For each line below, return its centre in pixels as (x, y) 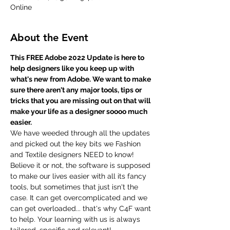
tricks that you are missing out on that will (81, 101)
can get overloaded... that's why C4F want (82, 208)
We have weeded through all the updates (81, 133)
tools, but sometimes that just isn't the (75, 187)
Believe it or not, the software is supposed (81, 165)
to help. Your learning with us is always (76, 219)
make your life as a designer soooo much (80, 111)
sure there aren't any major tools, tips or (77, 90)
